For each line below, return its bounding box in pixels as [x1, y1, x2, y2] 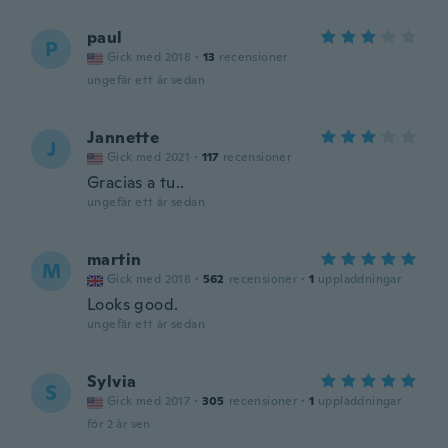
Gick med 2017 [107, 393, 191, 409]
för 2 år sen [87, 416, 151, 432]
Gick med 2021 [107, 149, 191, 165]
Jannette [87, 127, 160, 148]
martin [87, 249, 142, 270]
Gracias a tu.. [87, 172, 185, 193]
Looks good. [87, 294, 179, 315]
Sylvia [87, 371, 137, 392]
